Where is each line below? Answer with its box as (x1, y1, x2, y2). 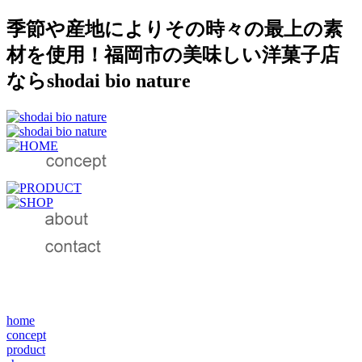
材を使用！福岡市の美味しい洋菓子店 (6, 44, 339, 65)
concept (6, 327, 46, 342)
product (6, 342, 45, 356)
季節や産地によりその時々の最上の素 (6, 18, 343, 40)
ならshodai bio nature (6, 69, 191, 91)
